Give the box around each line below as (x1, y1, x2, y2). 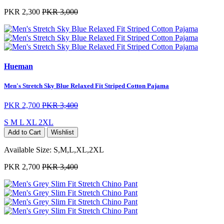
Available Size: (4, 145, 53, 154)
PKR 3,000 (42, 7, 78, 16)
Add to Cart (8, 128, 41, 136)
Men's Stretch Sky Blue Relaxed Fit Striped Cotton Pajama (4, 82, 169, 90)
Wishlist (51, 128, 74, 136)
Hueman (4, 61, 33, 70)
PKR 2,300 (4, 7, 40, 16)
